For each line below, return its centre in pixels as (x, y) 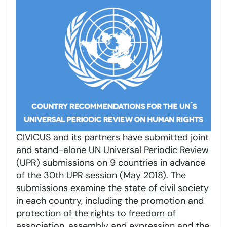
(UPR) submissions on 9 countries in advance (111, 162)
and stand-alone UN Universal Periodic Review (112, 150)
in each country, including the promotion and (110, 200)
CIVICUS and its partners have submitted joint (112, 137)
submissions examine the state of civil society (112, 188)
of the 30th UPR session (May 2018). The (101, 175)
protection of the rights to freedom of (96, 213)
